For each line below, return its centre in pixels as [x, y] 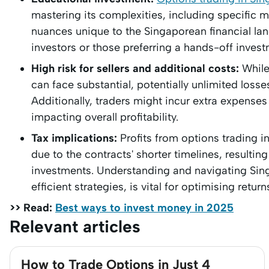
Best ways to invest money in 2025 [144, 208]
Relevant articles [75, 226]
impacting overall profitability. [105, 117]
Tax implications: [76, 138]
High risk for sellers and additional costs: [135, 68]
